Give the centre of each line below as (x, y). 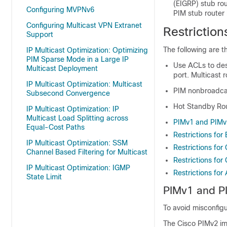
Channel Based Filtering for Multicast (87, 152)
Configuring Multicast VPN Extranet (84, 25)
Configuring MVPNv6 (60, 10)
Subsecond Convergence (68, 93)
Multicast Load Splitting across (77, 118)
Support (40, 34)
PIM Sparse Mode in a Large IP (78, 59)
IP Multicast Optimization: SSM (77, 143)
